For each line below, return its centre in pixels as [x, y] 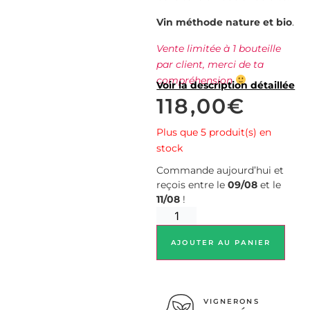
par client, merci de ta [210, 64]
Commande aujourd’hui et [220, 170]
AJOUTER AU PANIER [221, 242]
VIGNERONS [231, 302]
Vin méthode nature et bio [225, 22]
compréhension [196, 80]
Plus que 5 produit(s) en [214, 132]
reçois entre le [192, 184]
